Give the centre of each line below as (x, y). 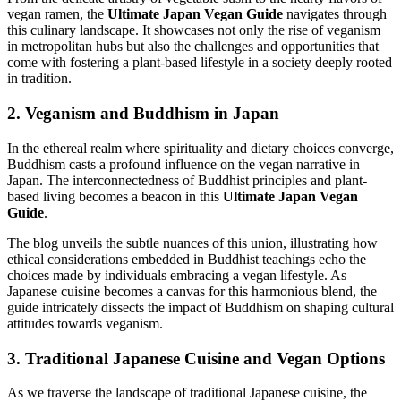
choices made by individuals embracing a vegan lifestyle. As (177, 275)
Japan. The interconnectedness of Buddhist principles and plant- (187, 180)
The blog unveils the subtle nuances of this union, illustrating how (192, 243)
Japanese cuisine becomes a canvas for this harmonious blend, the (192, 291)
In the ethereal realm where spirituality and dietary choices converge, (200, 148)
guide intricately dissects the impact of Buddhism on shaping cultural (200, 307)
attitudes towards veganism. (85, 323)
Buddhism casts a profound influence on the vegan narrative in (183, 164)
